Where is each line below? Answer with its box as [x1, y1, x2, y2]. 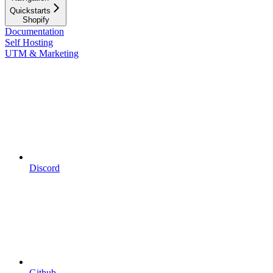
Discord [29, 162, 60, 173]
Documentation [5, 26, 64, 37]
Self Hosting [5, 37, 53, 48]
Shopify [22, 15, 49, 24]
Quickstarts [10, 5, 51, 15]
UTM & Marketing [5, 48, 79, 58]
